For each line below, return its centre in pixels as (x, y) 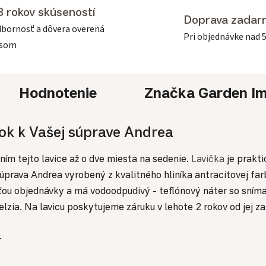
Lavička (208, 159)
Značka (169, 92)
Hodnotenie (58, 92)
